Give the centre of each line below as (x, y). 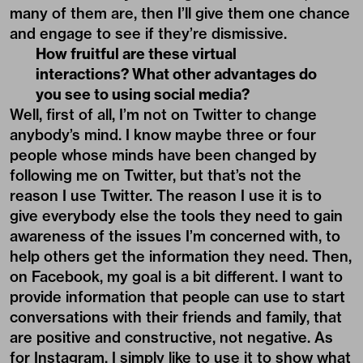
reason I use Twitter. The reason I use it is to (166, 196)
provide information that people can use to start (177, 297)
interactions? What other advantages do (176, 75)
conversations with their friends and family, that (176, 318)
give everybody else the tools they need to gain (176, 216)
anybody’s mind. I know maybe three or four (163, 135)
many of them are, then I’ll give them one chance (180, 14)
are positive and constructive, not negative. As (171, 338)
